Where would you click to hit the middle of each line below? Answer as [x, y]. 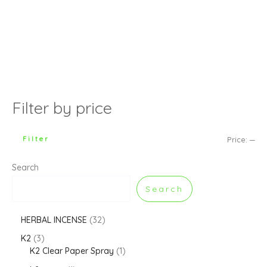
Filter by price [62, 108]
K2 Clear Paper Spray [72, 251]
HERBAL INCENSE [54, 220]
